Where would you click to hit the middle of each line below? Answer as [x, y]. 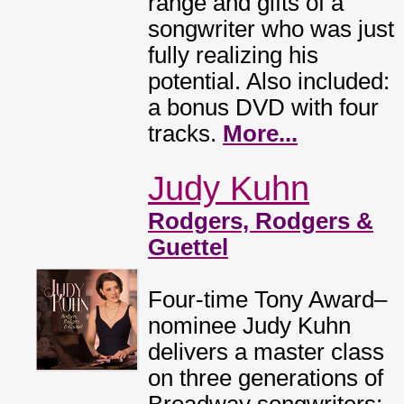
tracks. [185, 133]
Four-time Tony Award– [267, 299]
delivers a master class [266, 352]
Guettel [188, 247]
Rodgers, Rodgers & [261, 221]
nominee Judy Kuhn [249, 326]
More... [260, 133]
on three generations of [266, 378]
